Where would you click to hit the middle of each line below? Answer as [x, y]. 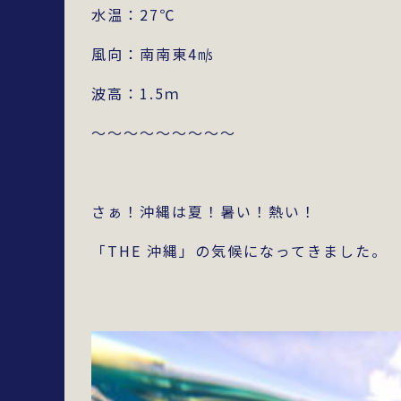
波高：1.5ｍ [136, 93]
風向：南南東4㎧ [153, 54]
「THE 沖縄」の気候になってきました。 [239, 251]
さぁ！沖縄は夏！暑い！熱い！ [204, 211]
